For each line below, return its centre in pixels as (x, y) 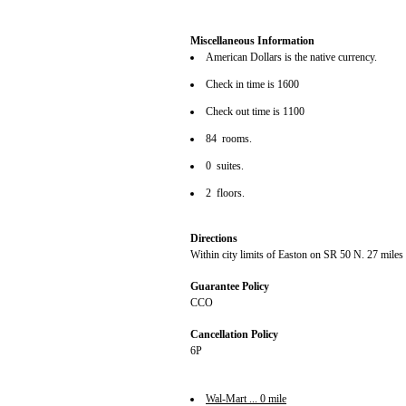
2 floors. (227, 193)
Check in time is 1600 (254, 85)
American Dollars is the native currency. (293, 58)
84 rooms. (230, 139)
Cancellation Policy (234, 335)
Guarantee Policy (230, 287)
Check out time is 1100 (256, 112)
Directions (214, 239)
